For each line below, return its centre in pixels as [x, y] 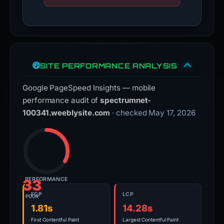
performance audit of [61, 100]
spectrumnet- [126, 100]
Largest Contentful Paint [151, 219]
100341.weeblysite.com [66, 113]
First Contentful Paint [55, 219]
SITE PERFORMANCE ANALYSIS [108, 65]
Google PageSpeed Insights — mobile [89, 88]
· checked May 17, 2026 [154, 113]
